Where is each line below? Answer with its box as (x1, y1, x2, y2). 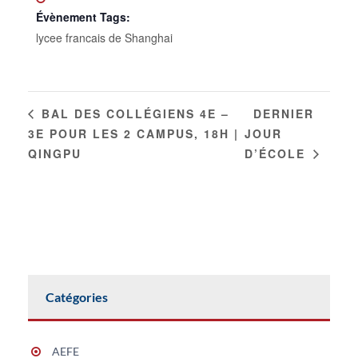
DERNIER (253, 105, 315, 122)
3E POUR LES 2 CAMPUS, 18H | (28, 125, 239, 141)
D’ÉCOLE (245, 145, 311, 161)
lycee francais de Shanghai (36, 29, 173, 46)
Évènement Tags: (36, 8, 130, 25)
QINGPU (28, 145, 82, 161)
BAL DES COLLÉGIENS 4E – (37, 105, 229, 122)
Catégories (46, 288, 108, 304)
